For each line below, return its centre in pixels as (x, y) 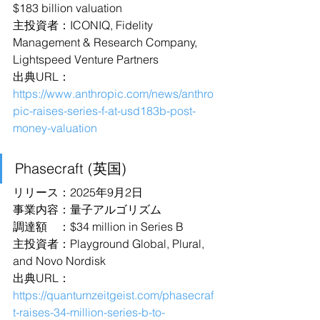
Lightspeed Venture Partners (86, 59)
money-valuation (55, 128)
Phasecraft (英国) (71, 168)
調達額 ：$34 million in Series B (98, 226)
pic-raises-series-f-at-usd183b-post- (104, 111)
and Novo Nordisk (59, 261)
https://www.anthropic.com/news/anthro (113, 94)
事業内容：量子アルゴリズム (87, 209)
